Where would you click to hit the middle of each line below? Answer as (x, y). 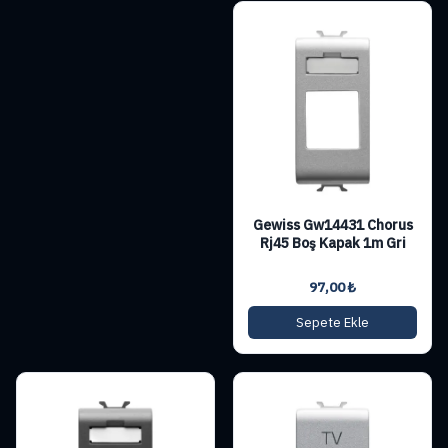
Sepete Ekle (332, 322)
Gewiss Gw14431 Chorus (332, 224)
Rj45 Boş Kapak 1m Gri (332, 242)
